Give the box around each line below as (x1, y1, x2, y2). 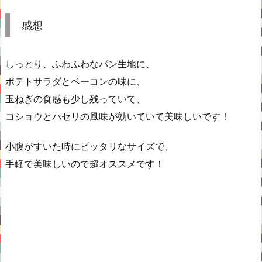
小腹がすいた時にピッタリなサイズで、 (5, 140, 174, 153)
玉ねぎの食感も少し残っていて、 (5, 93, 146, 105)
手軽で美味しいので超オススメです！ (5, 158, 164, 170)
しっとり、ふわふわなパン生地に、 (5, 58, 155, 70)
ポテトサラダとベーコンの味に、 (5, 75, 146, 88)
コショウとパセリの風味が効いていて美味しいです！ (5, 111, 230, 123)
